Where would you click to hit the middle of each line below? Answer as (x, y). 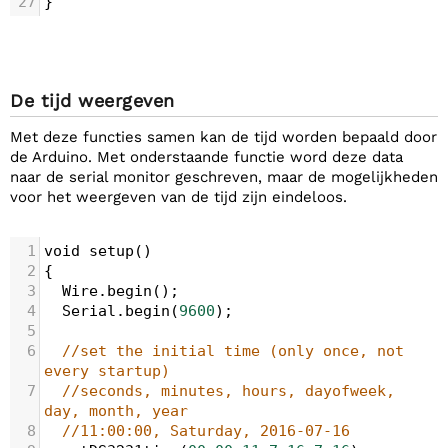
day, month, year (116, 411)
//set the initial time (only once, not (233, 351)
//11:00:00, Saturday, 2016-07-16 (206, 431)
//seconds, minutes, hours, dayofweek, (228, 391)
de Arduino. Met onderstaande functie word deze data (206, 157)
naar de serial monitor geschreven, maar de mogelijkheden (224, 177)
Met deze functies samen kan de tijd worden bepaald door (223, 137)
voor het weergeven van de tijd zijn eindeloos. (178, 197)
